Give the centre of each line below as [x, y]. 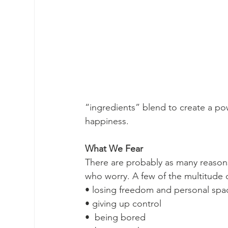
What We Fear [115, 149]
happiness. [108, 121]
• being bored [115, 217]
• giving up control [123, 204]
